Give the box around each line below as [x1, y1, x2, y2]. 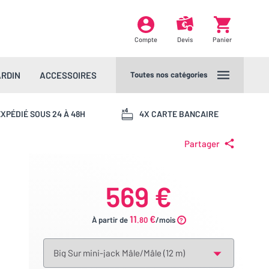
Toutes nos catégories [130, 70, 208, 79]
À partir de [91, 215, 130, 225]
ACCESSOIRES [40, 70, 97, 80]
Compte [134, 35, 157, 43]
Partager [184, 138, 220, 149]
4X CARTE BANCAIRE [139, 108, 219, 119]
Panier [213, 35, 232, 43]
